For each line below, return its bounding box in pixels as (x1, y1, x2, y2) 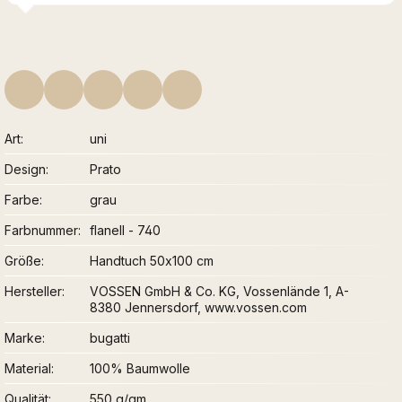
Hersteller (4, 284, 62, 300)
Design (4, 162, 46, 178)
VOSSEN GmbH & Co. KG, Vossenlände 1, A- (90, 284, 350, 300)
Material (4, 361, 51, 377)
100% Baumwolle (90, 361, 191, 377)
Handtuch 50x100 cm (90, 253, 214, 269)
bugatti (90, 330, 131, 346)
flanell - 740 (90, 223, 162, 239)
